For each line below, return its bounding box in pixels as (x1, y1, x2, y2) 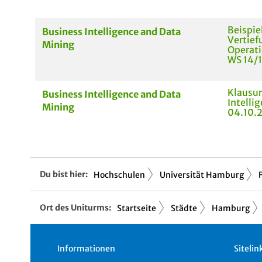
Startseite (117, 203, 156, 213)
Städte (171, 203, 197, 213)
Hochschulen (94, 170, 145, 180)
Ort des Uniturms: (40, 202, 111, 213)
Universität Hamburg (160, 170, 244, 180)
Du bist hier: (40, 168, 88, 180)
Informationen (57, 243, 116, 254)
